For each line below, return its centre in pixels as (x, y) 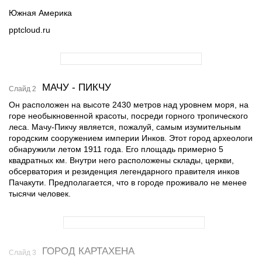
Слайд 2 (23, 89)
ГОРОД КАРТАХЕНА (88, 251)
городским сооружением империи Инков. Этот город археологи (131, 138)
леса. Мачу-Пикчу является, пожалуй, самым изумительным (125, 127)
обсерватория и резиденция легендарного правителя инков (124, 171)
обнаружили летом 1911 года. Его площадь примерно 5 (116, 149)
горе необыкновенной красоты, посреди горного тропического (128, 116)
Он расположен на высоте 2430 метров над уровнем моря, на (129, 105)
